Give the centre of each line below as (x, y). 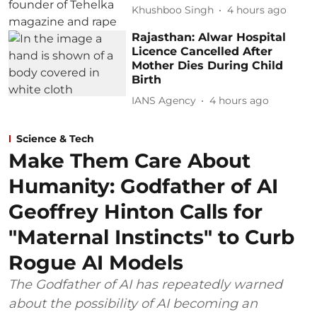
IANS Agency (164, 100)
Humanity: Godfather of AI (143, 186)
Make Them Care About (129, 160)
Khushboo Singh (173, 10)
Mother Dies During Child (208, 65)
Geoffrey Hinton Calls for (136, 211)
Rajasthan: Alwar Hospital (209, 37)
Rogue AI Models (96, 262)
